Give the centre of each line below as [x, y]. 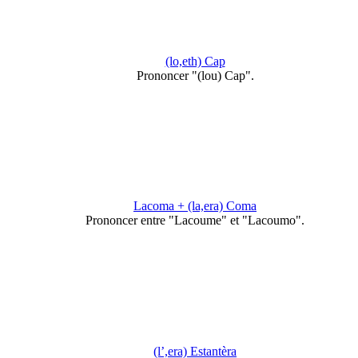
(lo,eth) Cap [195, 61]
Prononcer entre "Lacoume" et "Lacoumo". [195, 221]
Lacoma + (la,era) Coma [195, 206]
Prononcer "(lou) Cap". [195, 75]
